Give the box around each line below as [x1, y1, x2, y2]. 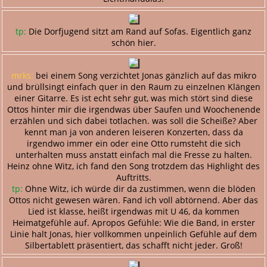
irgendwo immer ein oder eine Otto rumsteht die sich [26, 137, 241, 149]
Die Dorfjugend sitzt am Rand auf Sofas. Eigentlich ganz [26, 25, 252, 37]
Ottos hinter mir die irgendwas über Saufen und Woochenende [7, 103, 260, 115]
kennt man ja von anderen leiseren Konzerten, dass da [24, 126, 243, 138]
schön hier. [111, 36, 156, 48]
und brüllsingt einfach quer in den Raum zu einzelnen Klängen [7, 80, 260, 92]
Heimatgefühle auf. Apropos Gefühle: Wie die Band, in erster [12, 216, 255, 228]
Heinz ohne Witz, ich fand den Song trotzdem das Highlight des [7, 160, 260, 172]
